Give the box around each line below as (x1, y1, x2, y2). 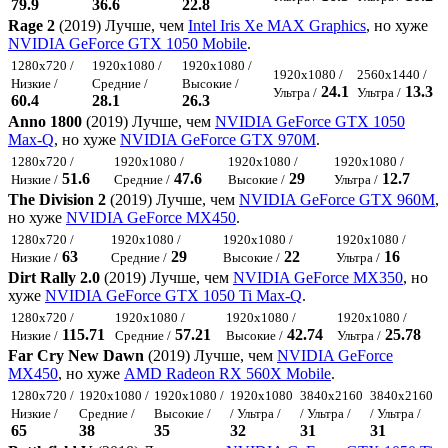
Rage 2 (8, 17, 55, 35)
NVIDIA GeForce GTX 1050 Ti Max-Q (45, 287, 302, 305)
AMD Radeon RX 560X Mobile (124, 365, 331, 383)
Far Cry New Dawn (8, 347, 144, 365)
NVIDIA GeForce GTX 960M (239, 191, 435, 209)
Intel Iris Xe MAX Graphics (188, 17, 366, 35)
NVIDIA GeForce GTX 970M (120, 131, 316, 149)
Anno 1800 (8, 113, 82, 131)
